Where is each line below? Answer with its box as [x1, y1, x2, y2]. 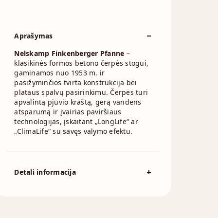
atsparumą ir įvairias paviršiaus [14, 107, 122, 116]
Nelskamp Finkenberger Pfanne [14, 49, 125, 58]
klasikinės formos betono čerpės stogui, [14, 58, 148, 68]
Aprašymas [14, 31, 53, 40]
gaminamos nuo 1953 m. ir [14, 68, 105, 77]
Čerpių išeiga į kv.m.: [18, 200, 77, 208]
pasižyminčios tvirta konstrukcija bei [14, 78, 137, 87]
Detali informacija [14, 167, 76, 177]
